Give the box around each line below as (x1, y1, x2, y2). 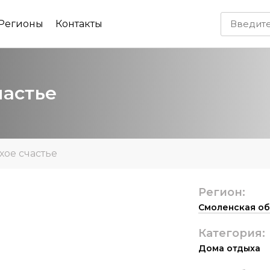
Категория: (198, 227, 265, 240)
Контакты (55, 18, 102, 30)
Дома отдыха (198, 243, 260, 254)
